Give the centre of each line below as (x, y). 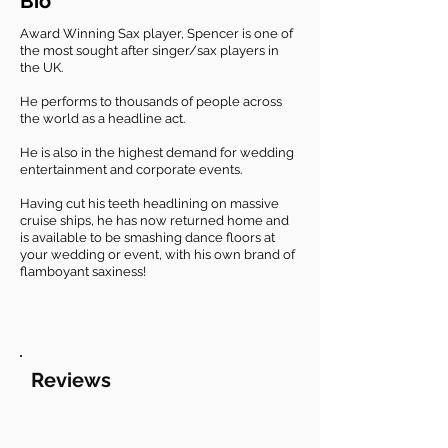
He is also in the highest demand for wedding (157, 152)
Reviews (71, 380)
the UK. (41, 67)
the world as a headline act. (102, 118)
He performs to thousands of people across (151, 101)
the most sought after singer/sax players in (149, 50)
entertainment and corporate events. (131, 169)
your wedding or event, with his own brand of (157, 254)
